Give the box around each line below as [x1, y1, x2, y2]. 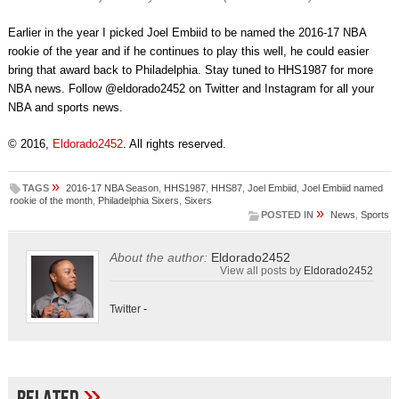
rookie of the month [9, 195, 93, 207]
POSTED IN [261, 209, 314, 221]
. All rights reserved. [122, 137, 226, 151]
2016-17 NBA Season [65, 183, 159, 194]
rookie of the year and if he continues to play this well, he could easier [7, 45, 369, 59]
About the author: [109, 250, 208, 265]
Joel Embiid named [301, 183, 383, 194]
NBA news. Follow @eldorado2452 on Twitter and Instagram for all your [7, 82, 374, 96]
